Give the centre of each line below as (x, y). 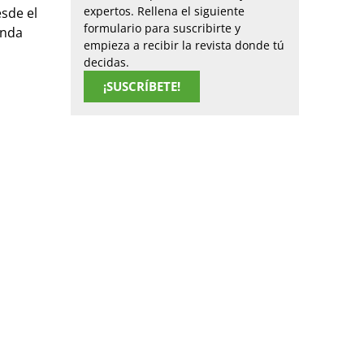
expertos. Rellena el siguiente (164, 11)
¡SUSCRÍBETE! (142, 86)
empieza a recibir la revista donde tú (184, 45)
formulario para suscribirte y (162, 28)
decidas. (106, 62)
